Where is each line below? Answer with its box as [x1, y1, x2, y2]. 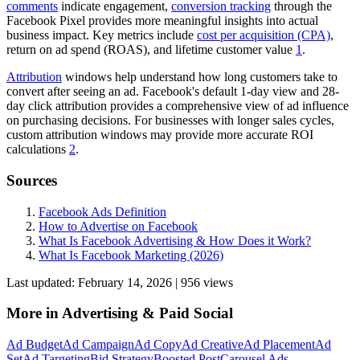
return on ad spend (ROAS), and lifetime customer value [6, 43, 296, 57]
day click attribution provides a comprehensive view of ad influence [6, 99, 349, 113]
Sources [6, 172, 57, 190]
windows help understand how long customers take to [62, 70, 337, 84]
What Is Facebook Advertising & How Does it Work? [39, 233, 311, 247]
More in [6, 305, 62, 322]
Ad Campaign [63, 337, 134, 352]
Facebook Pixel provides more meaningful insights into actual [6, 14, 318, 28]
